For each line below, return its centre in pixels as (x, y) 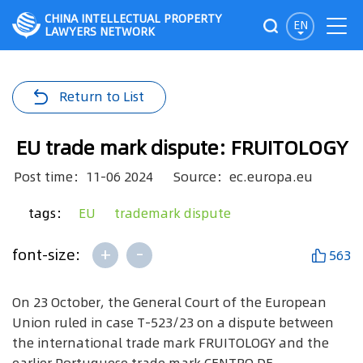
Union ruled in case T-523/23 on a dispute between (173, 322)
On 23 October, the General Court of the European (169, 302)
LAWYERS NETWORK (100, 32)
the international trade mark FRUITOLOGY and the (171, 343)
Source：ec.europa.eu (243, 177)
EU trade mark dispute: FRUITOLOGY (181, 148)
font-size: (48, 255)
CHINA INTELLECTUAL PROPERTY (133, 19)
